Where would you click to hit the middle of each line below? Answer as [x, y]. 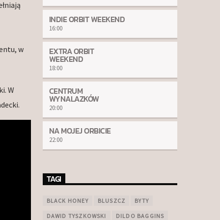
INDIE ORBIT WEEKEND [87, 19]
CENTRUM [66, 91]
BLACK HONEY [67, 201]
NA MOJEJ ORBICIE [80, 131]
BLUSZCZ [111, 201]
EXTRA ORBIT [71, 51]
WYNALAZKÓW [74, 99]
